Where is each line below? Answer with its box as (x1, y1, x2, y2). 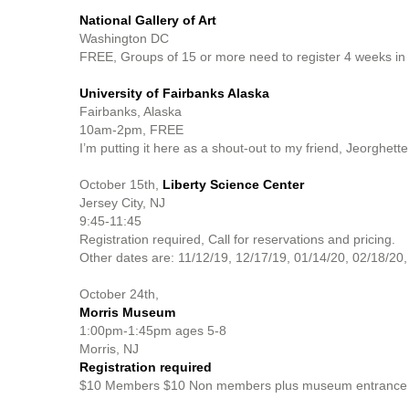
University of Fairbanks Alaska (79, 86, 269, 100)
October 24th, (79, 287, 159, 301)
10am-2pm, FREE (79, 122, 187, 137)
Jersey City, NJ (79, 195, 169, 210)
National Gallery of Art (79, 13, 216, 27)
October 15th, (79, 177, 159, 192)
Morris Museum (79, 305, 175, 320)
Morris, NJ (79, 341, 139, 356)
